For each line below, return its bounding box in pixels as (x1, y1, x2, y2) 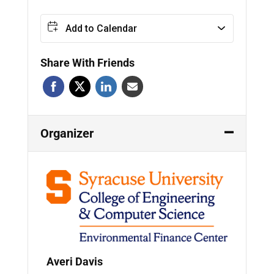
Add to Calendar (65, 23, 137, 34)
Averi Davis (46, 254, 103, 268)
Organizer (40, 126, 94, 141)
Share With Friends (40, 56, 135, 69)
